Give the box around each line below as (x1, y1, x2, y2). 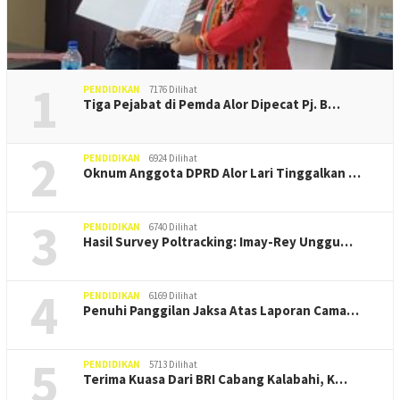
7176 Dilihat (149, 83, 197, 96)
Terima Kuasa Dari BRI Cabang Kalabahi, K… (83, 371, 347, 388)
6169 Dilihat (149, 289, 197, 303)
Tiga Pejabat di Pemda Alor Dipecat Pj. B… (83, 96, 340, 113)
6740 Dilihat (149, 221, 197, 234)
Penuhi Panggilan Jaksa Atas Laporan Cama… (83, 302, 359, 320)
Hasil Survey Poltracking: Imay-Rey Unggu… (83, 233, 353, 251)
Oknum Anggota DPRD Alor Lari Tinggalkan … (83, 164, 361, 182)
